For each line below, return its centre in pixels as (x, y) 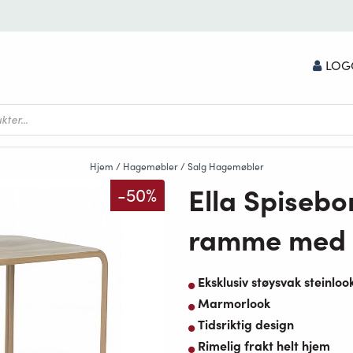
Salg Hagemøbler (225, 167)
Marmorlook (234, 303)
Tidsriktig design (246, 324)
